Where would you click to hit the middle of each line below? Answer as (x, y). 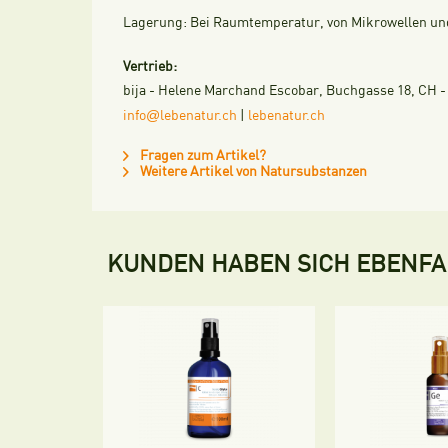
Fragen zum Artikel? (201, 155)
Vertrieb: (150, 66)
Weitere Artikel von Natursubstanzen (252, 171)
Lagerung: (155, 22)
